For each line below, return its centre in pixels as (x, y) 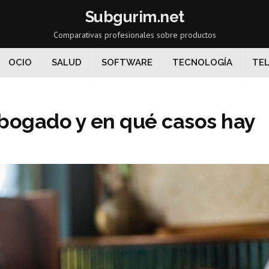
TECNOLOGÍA (202, 62)
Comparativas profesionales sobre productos (134, 35)
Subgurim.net (134, 17)
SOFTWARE (127, 62)
